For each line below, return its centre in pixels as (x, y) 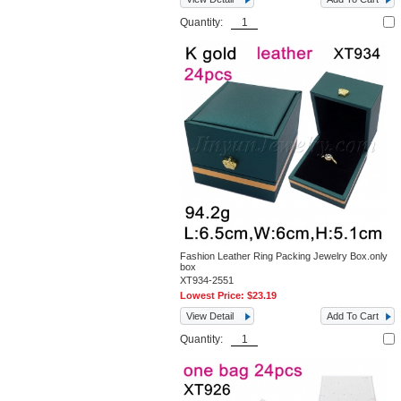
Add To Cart (353, 316)
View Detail (210, 316)
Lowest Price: (214, 295)
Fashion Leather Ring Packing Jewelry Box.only (284, 256)
